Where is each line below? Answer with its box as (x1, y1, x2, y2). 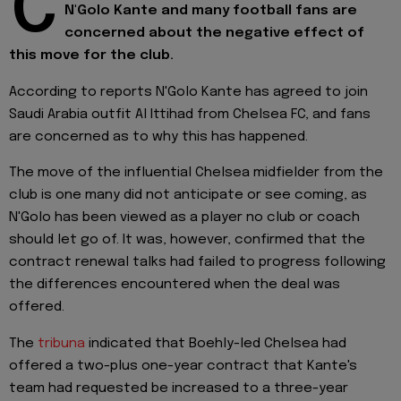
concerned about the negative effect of (64, 26, 364, 41)
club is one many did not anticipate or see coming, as (9, 188, 367, 203)
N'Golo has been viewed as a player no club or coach (9, 210, 360, 226)
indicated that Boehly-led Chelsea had (85, 336, 346, 351)
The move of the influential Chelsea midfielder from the (9, 166, 383, 181)
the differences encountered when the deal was (9, 277, 340, 293)
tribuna (38, 336, 85, 351)
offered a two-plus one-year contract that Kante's (9, 358, 357, 373)
